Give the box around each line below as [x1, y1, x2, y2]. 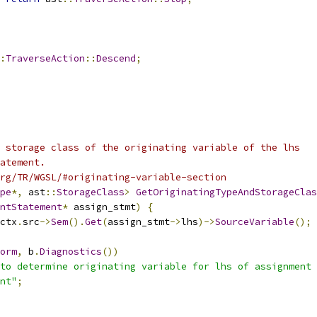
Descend [96, 52, 136, 64]
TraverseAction [6, 52, 85, 64]
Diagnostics [40, 246, 102, 258]
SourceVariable [215, 216, 294, 228]
